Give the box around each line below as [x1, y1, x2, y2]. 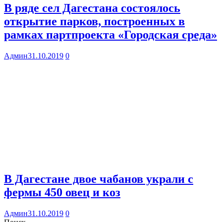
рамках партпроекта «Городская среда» [4, 28, 217, 41]
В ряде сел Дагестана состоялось [4, 1, 180, 14]
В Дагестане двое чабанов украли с [4, 172, 193, 186]
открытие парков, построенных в [4, 14, 185, 28]
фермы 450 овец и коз [4, 186, 120, 199]
